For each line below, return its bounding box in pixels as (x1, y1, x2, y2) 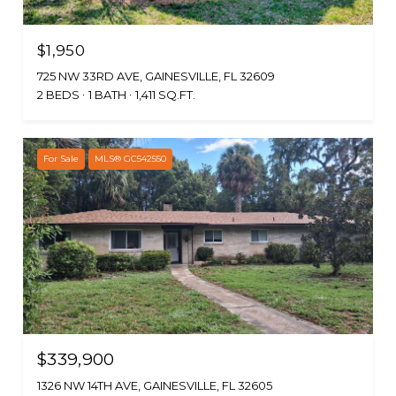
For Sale (43, 152, 79, 164)
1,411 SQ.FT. (135, 87, 195, 102)
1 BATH (88, 87, 126, 102)
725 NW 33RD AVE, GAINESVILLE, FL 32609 (37, 68, 275, 83)
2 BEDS (37, 87, 80, 102)
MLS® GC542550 (95, 152, 166, 164)
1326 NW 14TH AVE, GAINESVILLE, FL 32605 (37, 378, 272, 393)
